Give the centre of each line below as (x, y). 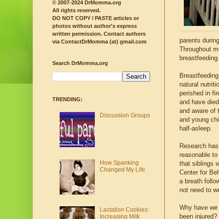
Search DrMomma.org (80, 63)
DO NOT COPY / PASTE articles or (96, 18)
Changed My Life (122, 169)
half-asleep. (196, 129)
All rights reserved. (77, 11)
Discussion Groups (125, 115)
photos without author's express (95, 26)
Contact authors (124, 34)
